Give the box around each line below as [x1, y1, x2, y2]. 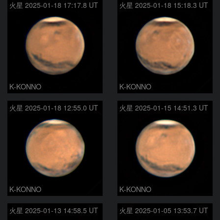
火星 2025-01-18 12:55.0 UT [9, 103, 98, 112]
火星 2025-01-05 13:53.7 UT [119, 205, 208, 215]
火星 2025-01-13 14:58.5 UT [9, 205, 98, 215]
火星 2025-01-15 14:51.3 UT [119, 103, 208, 112]
